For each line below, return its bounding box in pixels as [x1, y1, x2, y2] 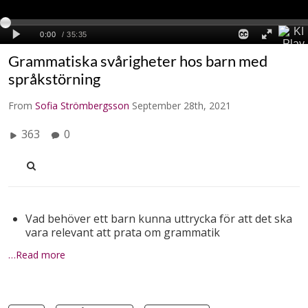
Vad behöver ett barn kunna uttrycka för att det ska [25, 210, 292, 226]
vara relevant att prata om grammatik [25, 224, 220, 240]
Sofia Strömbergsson [35, 98, 129, 112]
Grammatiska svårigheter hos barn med [8, 51, 267, 70]
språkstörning [8, 69, 100, 88]
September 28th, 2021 [132, 98, 231, 112]
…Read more [8, 247, 65, 261]
